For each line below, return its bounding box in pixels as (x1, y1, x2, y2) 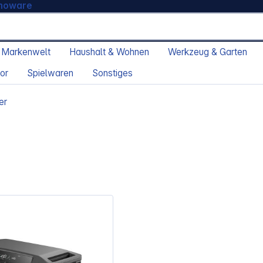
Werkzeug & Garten (168, 46, 247, 58)
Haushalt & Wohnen (69, 46, 149, 58)
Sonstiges (92, 68, 133, 79)
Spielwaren (27, 68, 73, 79)
